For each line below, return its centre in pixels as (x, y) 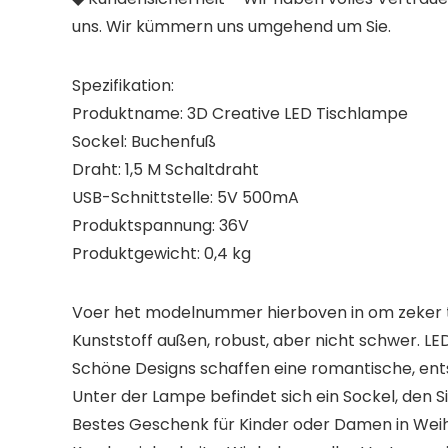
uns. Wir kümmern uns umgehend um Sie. (231, 26)
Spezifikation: (123, 85)
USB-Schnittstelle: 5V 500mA (185, 197)
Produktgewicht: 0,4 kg (161, 253)
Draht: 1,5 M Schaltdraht (165, 169)
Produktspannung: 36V (160, 225)
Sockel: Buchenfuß (144, 141)
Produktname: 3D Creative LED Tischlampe (240, 113)
